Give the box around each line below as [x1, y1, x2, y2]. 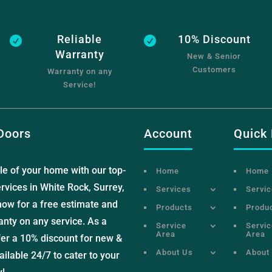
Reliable [57, 33, 103, 46]
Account [143, 126, 192, 141]
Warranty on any [47, 67, 112, 76]
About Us [155, 247, 193, 257]
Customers [192, 65, 236, 75]
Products [155, 202, 192, 212]
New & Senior [187, 52, 242, 61]
